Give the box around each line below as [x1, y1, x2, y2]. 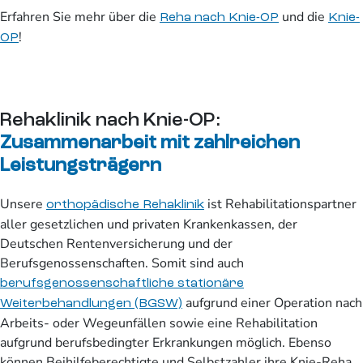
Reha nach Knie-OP [160, 11, 279, 25]
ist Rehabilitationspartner [204, 195, 357, 214]
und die [279, 8, 328, 27]
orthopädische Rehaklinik [46, 199, 204, 212]
